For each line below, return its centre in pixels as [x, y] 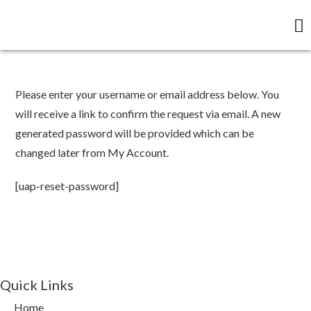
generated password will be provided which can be [135, 133]
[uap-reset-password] [67, 186]
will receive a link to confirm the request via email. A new [148, 114]
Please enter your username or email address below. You [148, 94]
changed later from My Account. [92, 152]
